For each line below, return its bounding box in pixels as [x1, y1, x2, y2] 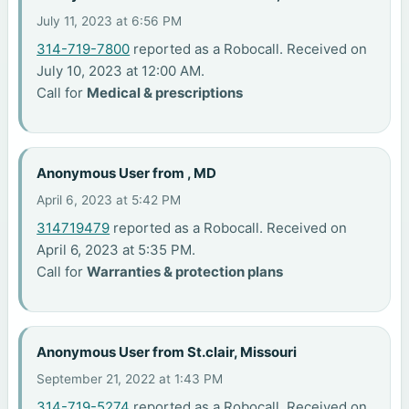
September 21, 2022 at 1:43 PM [37, 372, 224, 387]
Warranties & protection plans [87, 263, 284, 281]
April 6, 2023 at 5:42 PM [37, 193, 182, 208]
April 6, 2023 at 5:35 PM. [37, 241, 196, 259]
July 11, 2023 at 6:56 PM [37, 14, 183, 29]
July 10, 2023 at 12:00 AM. [37, 62, 205, 80]
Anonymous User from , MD [37, 163, 217, 182]
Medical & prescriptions [87, 84, 244, 102]
